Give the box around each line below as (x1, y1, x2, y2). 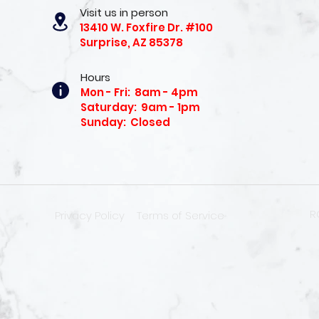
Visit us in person (79, 5, 168, 20)
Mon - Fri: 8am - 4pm (80, 85, 198, 100)
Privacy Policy (54, 208, 125, 223)
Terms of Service (137, 208, 225, 223)
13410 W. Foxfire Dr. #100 (79, 20, 213, 35)
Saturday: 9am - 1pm (80, 100, 200, 115)
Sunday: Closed (80, 115, 170, 130)
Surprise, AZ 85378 (79, 35, 183, 50)
